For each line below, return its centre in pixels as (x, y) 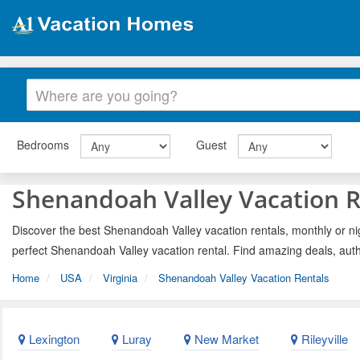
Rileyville (323, 339)
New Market (225, 339)
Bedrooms (43, 144)
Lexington (53, 339)
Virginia (120, 277)
